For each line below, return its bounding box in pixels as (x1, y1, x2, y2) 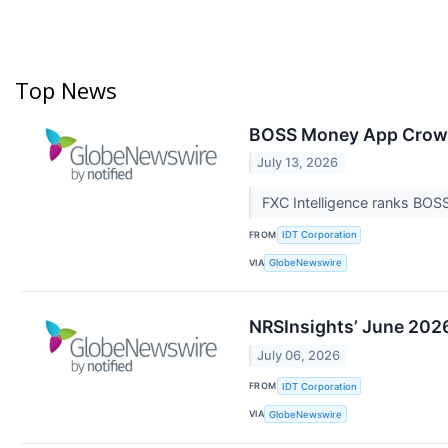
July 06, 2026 (257, 347, 341, 363)
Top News (15, 74, 117, 105)
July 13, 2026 (257, 155, 339, 171)
